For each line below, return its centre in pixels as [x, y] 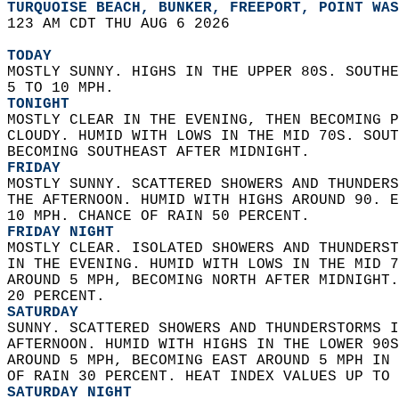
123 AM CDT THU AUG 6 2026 [127, 24]
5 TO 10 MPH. [65, 88]
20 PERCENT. [61, 297]
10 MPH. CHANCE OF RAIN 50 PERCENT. [163, 216]
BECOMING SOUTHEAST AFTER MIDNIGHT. [163, 152]
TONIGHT [38, 104]
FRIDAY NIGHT [61, 232]
